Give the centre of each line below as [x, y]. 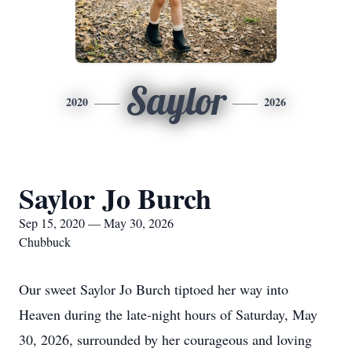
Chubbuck [45, 242]
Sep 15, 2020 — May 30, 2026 [96, 223]
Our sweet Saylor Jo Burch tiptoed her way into [154, 289]
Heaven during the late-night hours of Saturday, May [168, 314]
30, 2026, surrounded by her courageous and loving [165, 339]
